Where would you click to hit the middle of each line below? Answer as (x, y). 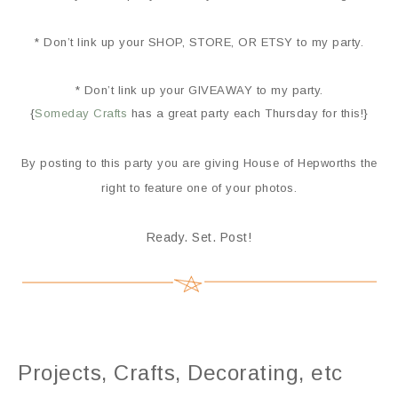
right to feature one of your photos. (199, 188)
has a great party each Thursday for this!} (248, 114)
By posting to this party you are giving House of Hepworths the (199, 163)
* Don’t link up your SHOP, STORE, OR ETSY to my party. (199, 43)
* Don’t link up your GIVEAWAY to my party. (199, 91)
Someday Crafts (81, 114)
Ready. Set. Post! (199, 238)
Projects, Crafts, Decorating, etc (180, 373)
